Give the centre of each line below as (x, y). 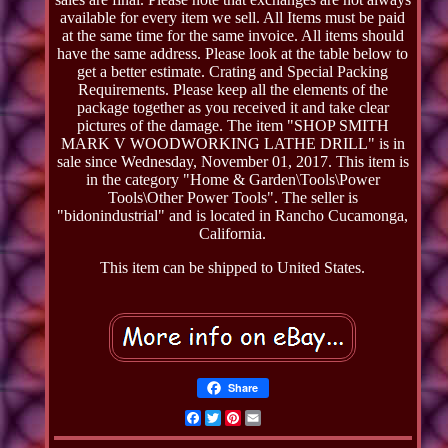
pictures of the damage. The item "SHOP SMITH (232, 125)
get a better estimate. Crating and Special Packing (233, 71)
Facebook (233, 417)
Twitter (245, 417)
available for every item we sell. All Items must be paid (233, 17)
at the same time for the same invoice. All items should (232, 35)
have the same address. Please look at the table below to (233, 53)
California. (233, 233)
